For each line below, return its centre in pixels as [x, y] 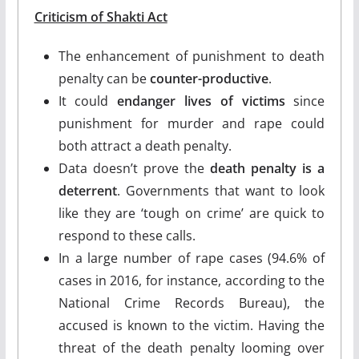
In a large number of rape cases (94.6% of [192, 258]
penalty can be [104, 78]
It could [88, 101]
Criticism [61, 16]
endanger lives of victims [201, 101]
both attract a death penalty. [146, 145]
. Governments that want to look [221, 190]
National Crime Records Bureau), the [192, 303]
